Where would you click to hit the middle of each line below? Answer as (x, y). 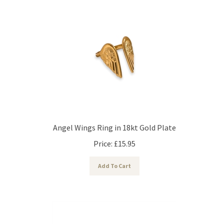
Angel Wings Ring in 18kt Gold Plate (114, 123)
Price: (103, 139)
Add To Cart (114, 161)
